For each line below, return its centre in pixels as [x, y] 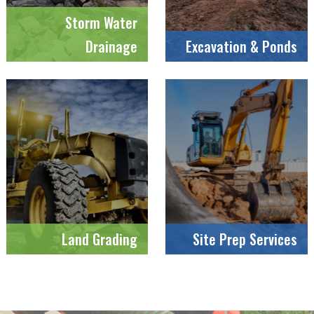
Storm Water [102, 22]
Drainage [112, 46]
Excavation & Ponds [242, 46]
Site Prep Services [245, 239]
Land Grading [100, 239]
